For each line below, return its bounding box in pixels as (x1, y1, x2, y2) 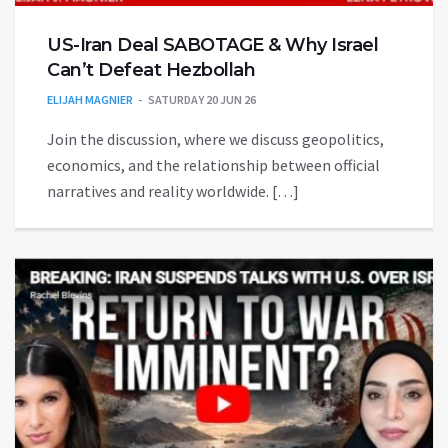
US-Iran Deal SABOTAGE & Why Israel (47, 33, 378, 56)
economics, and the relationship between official (47, 154, 380, 175)
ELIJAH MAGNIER (47, 91, 133, 107)
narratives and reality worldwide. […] (47, 180, 299, 201)
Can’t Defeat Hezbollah (47, 58, 255, 81)
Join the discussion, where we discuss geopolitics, (47, 128, 384, 149)
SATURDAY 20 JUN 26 (148, 91, 256, 107)
